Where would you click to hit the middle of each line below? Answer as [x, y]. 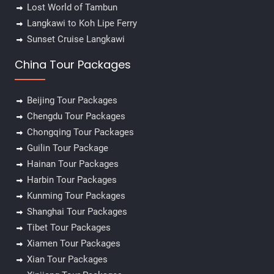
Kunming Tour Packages [76, 196]
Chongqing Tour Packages [80, 132]
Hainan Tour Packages [72, 164]
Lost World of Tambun [72, 8]
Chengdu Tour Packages [76, 117]
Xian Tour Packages [67, 260]
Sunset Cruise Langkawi [76, 39]
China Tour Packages [72, 65]
